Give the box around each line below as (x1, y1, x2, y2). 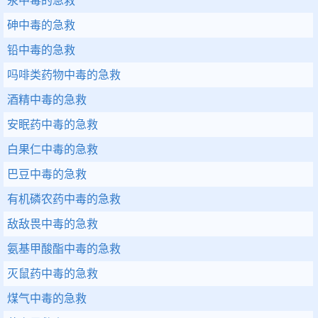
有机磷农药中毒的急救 (7, 193, 121, 205)
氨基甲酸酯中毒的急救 (7, 243, 121, 255)
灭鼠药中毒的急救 (7, 268, 98, 280)
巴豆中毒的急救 (7, 168, 87, 180)
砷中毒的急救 (7, 19, 75, 31)
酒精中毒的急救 (7, 94, 87, 106)
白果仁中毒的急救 (7, 143, 98, 155)
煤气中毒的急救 (7, 292, 87, 305)
